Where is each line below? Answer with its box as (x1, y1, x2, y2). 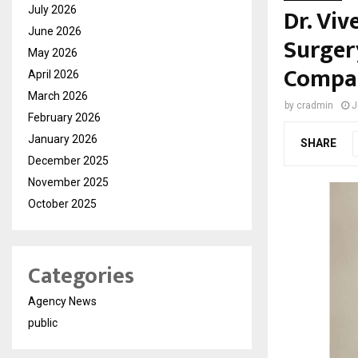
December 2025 (28, 153, 109, 167)
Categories (28, 257, 134, 295)
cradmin (296, 99, 333, 111)
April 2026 (28, 67, 79, 81)
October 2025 (28, 197, 97, 210)
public (28, 316, 58, 329)
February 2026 (28, 110, 101, 124)
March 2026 (28, 89, 88, 102)
